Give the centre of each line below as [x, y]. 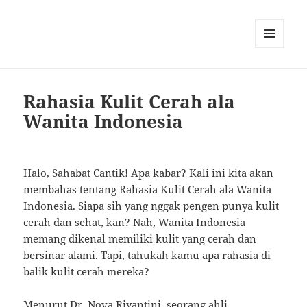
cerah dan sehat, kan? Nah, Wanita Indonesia [135, 222]
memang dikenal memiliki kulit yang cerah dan [140, 239]
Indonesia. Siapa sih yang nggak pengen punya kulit [151, 206]
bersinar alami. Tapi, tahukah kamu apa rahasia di [147, 255]
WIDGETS [274, 77]
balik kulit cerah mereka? [87, 272]
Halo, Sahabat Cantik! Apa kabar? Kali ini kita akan [149, 173]
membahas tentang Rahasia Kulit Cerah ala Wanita [148, 189]
